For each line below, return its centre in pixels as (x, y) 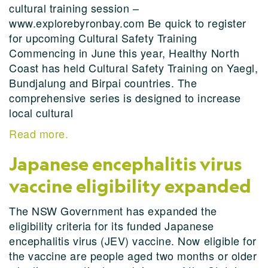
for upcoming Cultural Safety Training (103, 38)
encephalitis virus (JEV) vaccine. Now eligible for (133, 240)
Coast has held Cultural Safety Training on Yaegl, (134, 68)
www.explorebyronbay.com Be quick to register (128, 23)
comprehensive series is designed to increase (125, 98)
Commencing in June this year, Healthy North (124, 53)
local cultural (41, 112)
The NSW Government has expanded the (113, 211)
